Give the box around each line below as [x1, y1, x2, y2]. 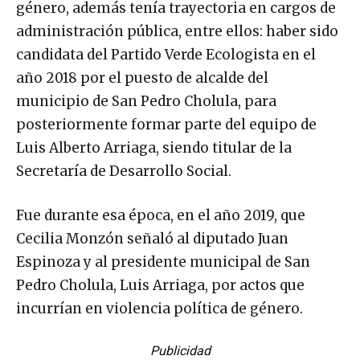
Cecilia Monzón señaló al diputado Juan [16, 230, 288, 248]
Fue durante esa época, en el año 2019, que [16, 207, 305, 225]
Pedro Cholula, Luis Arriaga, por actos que [16, 276, 305, 295]
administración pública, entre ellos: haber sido [16, 22, 338, 41]
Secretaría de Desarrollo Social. [16, 162, 231, 181]
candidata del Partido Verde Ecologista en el [16, 46, 316, 64]
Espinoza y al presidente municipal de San [16, 253, 310, 272]
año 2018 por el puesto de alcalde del [16, 69, 268, 88]
